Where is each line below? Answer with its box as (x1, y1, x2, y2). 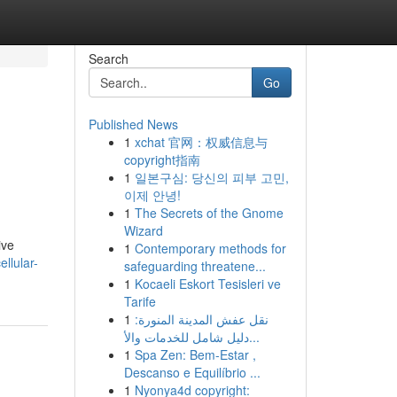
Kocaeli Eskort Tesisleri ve (134, 275, 281, 292)
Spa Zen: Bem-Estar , (134, 346, 256, 363)
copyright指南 (123, 151, 200, 168)
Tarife (123, 292, 156, 310)
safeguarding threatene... (123, 257, 266, 275)
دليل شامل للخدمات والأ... (248, 328, 260, 346)
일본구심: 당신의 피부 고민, (134, 168, 289, 186)
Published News (88, 115, 178, 133)
